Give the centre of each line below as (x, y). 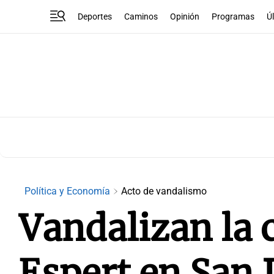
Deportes (95, 17)
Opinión (185, 17)
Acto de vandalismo (164, 191)
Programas (233, 17)
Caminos (141, 17)
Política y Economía (68, 191)
